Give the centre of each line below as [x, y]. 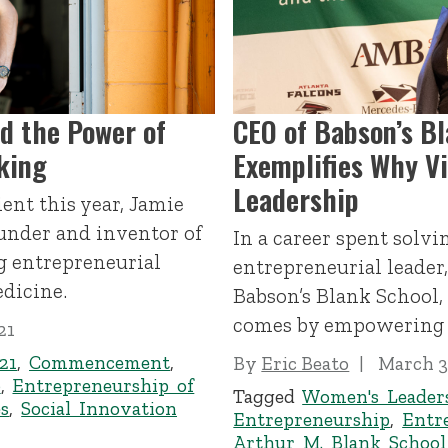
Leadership [296, 199]
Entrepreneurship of [103, 385]
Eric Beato [305, 364]
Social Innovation [99, 408]
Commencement [100, 362]
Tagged [268, 396]
